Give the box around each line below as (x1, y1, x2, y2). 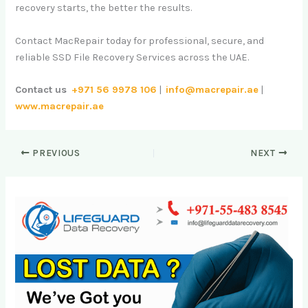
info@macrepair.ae (166, 84, 259, 96)
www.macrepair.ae (15, 100, 104, 113)
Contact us (15, 84, 70, 96)
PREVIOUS (30, 147, 80, 158)
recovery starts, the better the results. (15, 2, 192, 14)
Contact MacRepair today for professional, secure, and (15, 34, 265, 47)
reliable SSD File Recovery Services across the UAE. (15, 51, 250, 63)
